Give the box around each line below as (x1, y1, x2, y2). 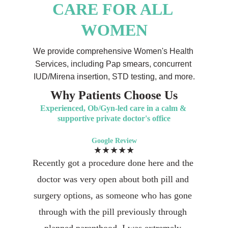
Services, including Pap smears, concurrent (35, 60, 193, 68)
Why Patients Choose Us (50, 89, 178, 102)
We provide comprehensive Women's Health (33, 47, 195, 55)
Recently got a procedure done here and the (32, 158, 196, 168)
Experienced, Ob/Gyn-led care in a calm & (40, 104, 188, 112)
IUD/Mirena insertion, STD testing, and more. (33, 72, 195, 81)
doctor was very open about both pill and (37, 174, 191, 184)
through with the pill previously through (39, 207, 189, 217)
